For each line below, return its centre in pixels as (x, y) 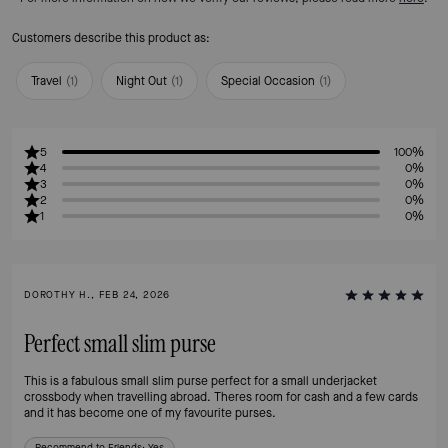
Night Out (141, 81)
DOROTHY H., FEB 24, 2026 (97, 295)
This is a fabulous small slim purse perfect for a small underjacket (200, 381)
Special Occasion (268, 81)
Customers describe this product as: (111, 38)
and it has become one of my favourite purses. (150, 413)
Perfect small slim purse (120, 345)
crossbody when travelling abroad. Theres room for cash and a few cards (221, 397)
